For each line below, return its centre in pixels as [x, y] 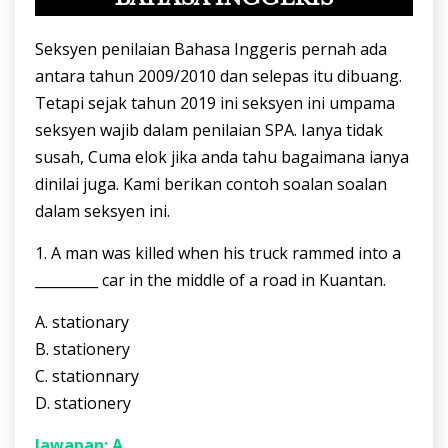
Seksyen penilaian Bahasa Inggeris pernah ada [211, 49]
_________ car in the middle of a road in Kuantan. [210, 280]
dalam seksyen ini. [102, 211]
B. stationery [82, 349]
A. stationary [82, 322]
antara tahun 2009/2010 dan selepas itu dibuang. [218, 76]
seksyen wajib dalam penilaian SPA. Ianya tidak [209, 130]
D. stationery [83, 403]
